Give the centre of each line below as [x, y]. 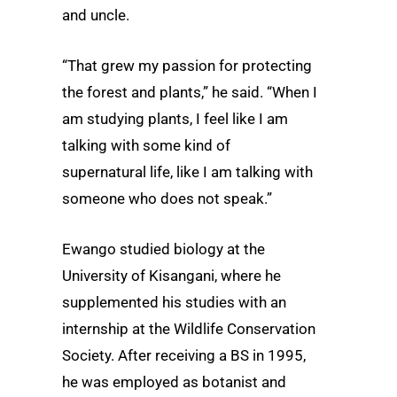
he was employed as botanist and [174, 382]
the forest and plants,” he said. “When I [190, 93]
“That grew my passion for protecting [187, 66]
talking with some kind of [146, 146]
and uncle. [96, 15]
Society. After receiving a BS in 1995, [184, 356]
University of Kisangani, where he [171, 276]
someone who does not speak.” [167, 199]
